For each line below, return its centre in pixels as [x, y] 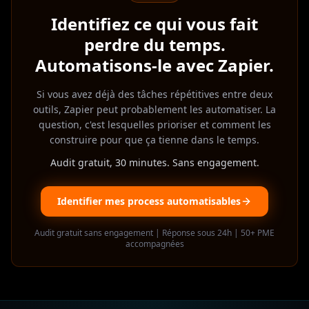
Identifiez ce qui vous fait [154, 69]
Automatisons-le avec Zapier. [154, 110]
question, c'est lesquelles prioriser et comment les [154, 170]
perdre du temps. [154, 90]
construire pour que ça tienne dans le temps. [154, 185]
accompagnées [154, 289]
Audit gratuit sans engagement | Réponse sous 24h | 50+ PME [154, 278]
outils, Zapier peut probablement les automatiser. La [154, 154]
